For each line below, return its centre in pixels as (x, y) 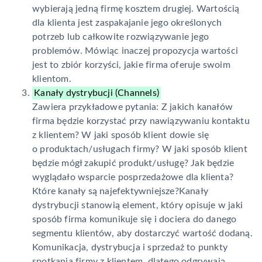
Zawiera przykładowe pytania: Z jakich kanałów (133, 107)
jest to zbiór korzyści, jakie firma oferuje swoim (131, 65)
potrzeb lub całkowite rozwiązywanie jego (120, 37)
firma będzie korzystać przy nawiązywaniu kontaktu (141, 121)
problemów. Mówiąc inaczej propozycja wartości (135, 51)
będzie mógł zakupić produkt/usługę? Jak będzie (133, 163)
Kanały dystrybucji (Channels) (96, 93)
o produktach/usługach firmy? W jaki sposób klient (140, 149)
